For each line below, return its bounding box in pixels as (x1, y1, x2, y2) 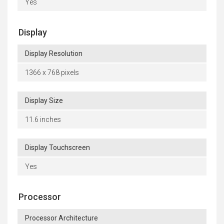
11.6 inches (25, 115, 61, 124)
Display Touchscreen (25, 143, 90, 152)
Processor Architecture (25, 214, 98, 222)
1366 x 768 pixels (25, 68, 79, 77)
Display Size (25, 96, 63, 105)
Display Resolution (25, 49, 82, 58)
